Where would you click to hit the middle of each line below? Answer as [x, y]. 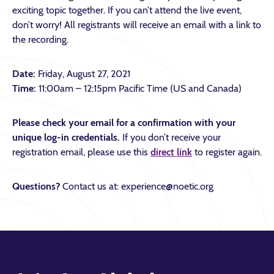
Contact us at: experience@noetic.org [137, 186]
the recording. [40, 39]
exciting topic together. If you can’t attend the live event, [127, 10]
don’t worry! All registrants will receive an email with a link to [137, 25]
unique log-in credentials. [67, 137]
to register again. [227, 152]
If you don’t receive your [172, 137]
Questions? [36, 186]
